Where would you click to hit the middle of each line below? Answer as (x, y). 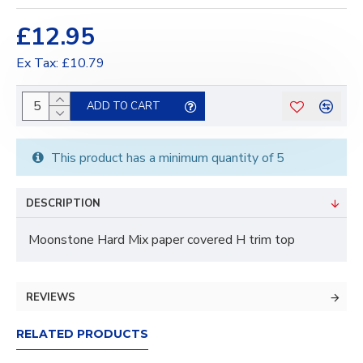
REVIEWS (51, 297)
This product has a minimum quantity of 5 (166, 158)
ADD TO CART (124, 106)
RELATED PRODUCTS (82, 334)
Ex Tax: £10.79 (60, 63)
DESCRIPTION (63, 203)
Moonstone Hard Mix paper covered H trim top (163, 240)
